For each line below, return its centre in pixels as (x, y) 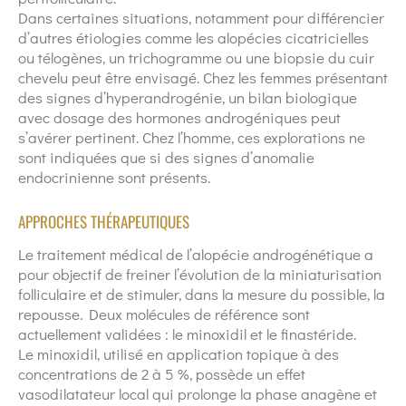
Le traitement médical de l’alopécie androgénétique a (196, 255)
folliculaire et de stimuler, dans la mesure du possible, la (202, 295)
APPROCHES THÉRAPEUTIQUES (104, 222)
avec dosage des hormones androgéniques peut (179, 118)
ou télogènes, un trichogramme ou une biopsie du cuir (196, 58)
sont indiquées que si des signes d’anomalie (166, 158)
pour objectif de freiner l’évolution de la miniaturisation (200, 275)
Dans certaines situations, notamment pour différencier (201, 18)
